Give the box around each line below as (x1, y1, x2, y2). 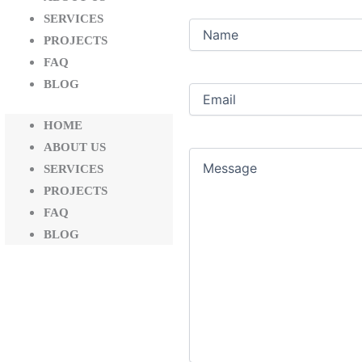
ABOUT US (44, 141, 106, 154)
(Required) (216, 83, 266, 95)
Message (188, 148, 238, 162)
